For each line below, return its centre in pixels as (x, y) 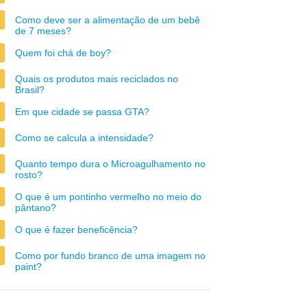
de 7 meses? (43, 31)
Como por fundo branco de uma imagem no (110, 256)
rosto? (29, 175)
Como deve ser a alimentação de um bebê (108, 20)
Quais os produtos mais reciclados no (97, 79)
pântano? (36, 208)
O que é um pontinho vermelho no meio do (108, 197)
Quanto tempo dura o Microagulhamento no (110, 164)
